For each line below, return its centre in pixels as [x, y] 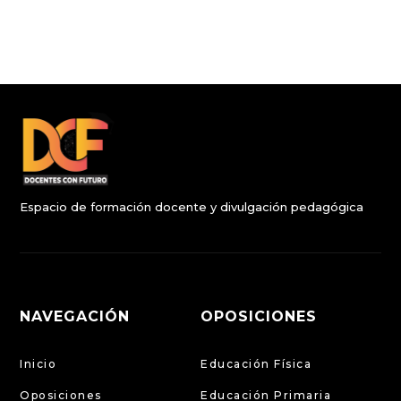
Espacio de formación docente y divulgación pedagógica [192, 206]
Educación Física [256, 363]
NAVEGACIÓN [75, 316]
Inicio [38, 363]
